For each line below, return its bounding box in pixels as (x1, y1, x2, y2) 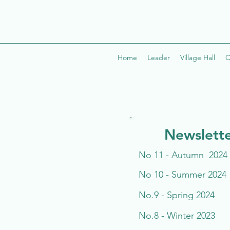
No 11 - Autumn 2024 (139, 149, 227, 161)
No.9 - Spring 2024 (139, 189, 215, 201)
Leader (147, 53, 170, 62)
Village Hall (180, 53, 215, 62)
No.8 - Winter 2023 (139, 210, 215, 221)
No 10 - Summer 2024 (139, 169, 226, 180)
